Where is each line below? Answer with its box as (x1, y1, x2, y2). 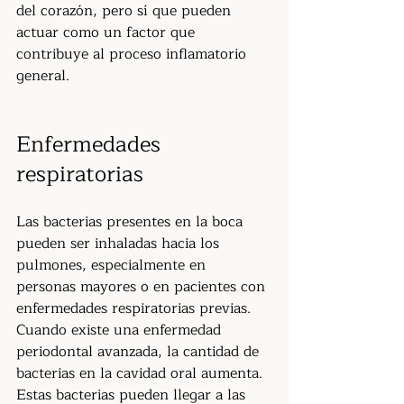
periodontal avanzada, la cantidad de (16, 340, 263, 363)
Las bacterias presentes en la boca (16, 210, 247, 234)
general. (16, 64, 69, 87)
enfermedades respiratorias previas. (16, 297, 251, 320)
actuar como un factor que (16, 21, 199, 44)
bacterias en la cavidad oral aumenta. (16, 362, 267, 385)
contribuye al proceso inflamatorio (16, 42, 251, 66)
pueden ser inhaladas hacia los (16, 232, 224, 255)
